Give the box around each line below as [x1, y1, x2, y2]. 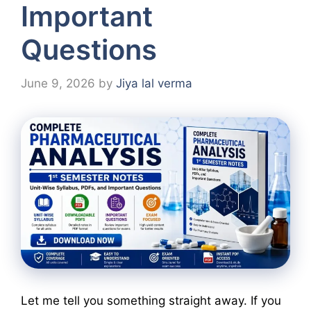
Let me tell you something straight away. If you [21, 293, 281, 308]
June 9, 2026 [21, 76, 95, 90]
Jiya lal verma [116, 76, 192, 90]
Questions [21, 33, 157, 67]
